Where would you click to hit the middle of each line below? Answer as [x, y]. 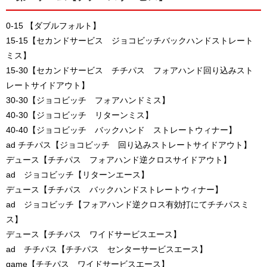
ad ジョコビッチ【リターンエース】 [77, 175]
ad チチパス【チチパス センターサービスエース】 [107, 249]
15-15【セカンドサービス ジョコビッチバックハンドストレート [130, 41]
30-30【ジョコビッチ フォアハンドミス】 [88, 100]
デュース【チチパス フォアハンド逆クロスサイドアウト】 [119, 160]
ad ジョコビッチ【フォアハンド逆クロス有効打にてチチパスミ [128, 205]
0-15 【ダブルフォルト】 [53, 26]
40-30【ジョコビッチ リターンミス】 [80, 115]
